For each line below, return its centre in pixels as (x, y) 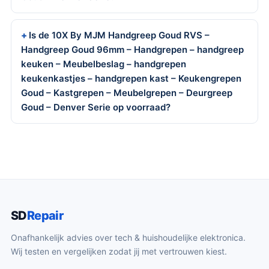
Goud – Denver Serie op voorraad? (96, 107)
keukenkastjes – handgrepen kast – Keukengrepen (131, 78)
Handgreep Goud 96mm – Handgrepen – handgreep (132, 50)
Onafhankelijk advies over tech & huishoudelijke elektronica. (128, 237)
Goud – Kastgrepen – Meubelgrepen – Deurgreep (127, 93)
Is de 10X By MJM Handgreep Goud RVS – (119, 35)
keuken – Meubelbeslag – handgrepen (104, 64)
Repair (45, 216)
